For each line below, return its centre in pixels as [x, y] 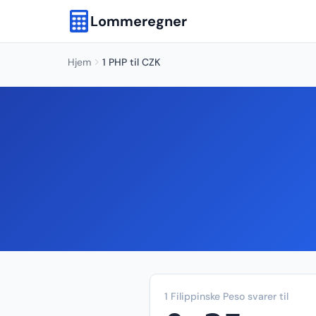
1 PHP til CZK [131, 62]
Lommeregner [139, 21]
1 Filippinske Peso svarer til [226, 296]
